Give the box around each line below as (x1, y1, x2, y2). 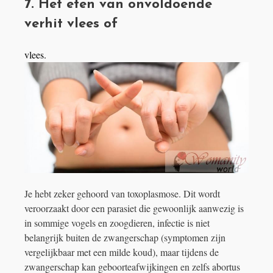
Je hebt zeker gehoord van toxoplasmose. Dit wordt (24, 186, 220, 200)
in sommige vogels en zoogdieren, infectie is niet (24, 216, 210, 229)
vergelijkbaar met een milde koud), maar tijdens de (24, 245, 219, 258)
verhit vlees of (24, 17, 118, 32)
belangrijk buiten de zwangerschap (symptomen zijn (24, 230, 225, 244)
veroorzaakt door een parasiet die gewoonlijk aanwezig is (24, 201, 244, 214)
